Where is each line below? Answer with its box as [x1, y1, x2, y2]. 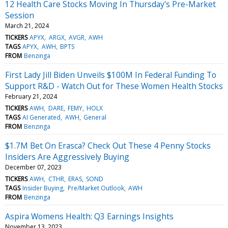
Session [5, 9, 34, 21]
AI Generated [22, 112, 61, 122]
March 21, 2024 [5, 21, 49, 30]
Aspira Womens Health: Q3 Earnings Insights [5, 210, 174, 222]
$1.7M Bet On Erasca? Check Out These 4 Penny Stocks [5, 139, 211, 151]
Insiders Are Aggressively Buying [5, 151, 129, 162]
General [83, 112, 106, 122]
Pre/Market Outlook [67, 183, 124, 192]
